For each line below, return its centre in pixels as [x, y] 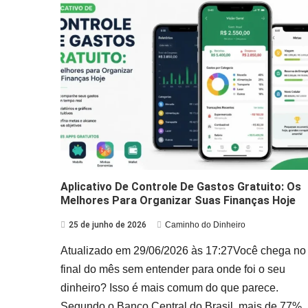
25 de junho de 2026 [107, 224]
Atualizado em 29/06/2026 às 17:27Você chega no [183, 250]
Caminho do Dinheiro [205, 224]
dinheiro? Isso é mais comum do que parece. [169, 287]
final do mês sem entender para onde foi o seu [173, 269]
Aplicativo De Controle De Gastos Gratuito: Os [180, 186]
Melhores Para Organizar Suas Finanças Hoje [178, 200]
